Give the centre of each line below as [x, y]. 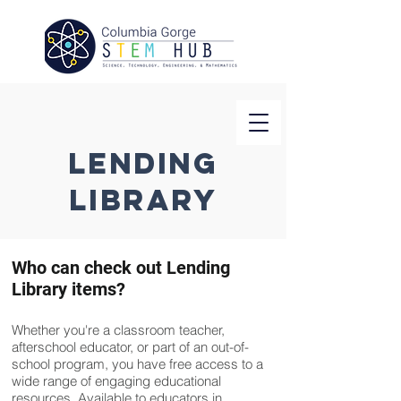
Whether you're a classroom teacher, [118, 330]
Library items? [68, 289]
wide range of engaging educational [116, 381]
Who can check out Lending [121, 268]
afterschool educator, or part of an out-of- [130, 347]
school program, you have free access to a [137, 364]
